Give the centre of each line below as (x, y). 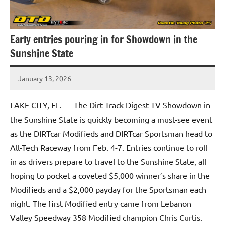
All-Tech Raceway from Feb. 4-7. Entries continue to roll (109, 147)
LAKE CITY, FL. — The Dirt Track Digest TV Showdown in (110, 105)
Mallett (30, 96)
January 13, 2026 (45, 78)
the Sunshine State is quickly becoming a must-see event (111, 119)
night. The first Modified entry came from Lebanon (101, 204)
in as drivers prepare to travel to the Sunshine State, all (108, 161)
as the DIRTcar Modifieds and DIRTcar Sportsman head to (111, 133)
